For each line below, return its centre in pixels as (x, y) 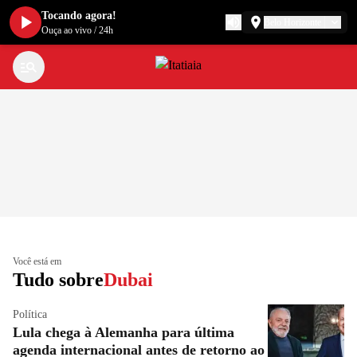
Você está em (37, 261)
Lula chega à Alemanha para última (124, 332)
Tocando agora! (79, 16)
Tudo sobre (58, 280)
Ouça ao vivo (67, 30)
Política (30, 314)
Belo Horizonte (292, 22)
